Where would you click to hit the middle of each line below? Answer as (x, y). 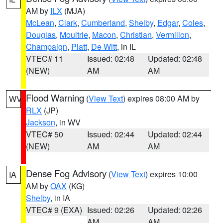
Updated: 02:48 (175, 58)
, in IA (60, 198)
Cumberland (103, 23)
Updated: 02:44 (175, 134)
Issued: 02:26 (111, 210)
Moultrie (74, 35)
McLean (40, 23)
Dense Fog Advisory (66, 173)
